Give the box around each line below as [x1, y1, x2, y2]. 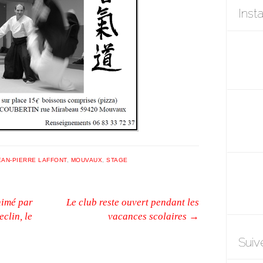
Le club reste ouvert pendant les [66, 197, 199, 208]
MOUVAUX [70, 156, 102, 163]
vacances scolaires [108, 211, 189, 222]
